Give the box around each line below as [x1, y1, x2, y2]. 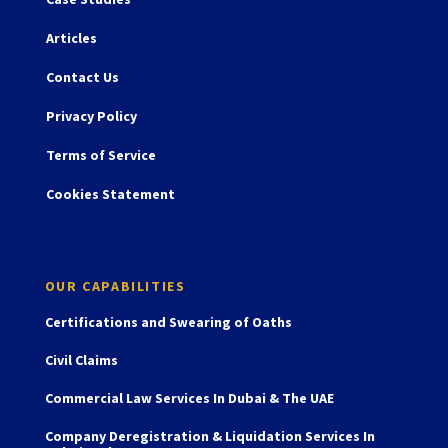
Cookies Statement [45, 184, 175, 203]
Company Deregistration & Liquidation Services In [44, 426, 375, 445]
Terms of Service [45, 145, 156, 164]
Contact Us [45, 67, 119, 86]
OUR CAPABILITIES [44, 276, 186, 295]
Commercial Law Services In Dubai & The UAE [44, 388, 334, 407]
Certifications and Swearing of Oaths [44, 312, 292, 331]
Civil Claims [44, 350, 118, 369]
